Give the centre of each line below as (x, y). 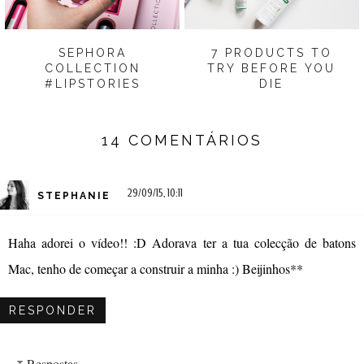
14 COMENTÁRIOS (182, 141)
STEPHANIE (74, 195)
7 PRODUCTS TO (271, 53)
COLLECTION (92, 69)
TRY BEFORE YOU (272, 69)
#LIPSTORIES (92, 84)
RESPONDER (53, 311)
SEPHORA (92, 53)
